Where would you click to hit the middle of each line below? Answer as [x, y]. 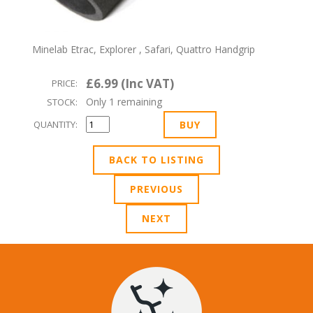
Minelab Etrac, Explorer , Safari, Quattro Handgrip [144, 50]
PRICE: [65, 83]
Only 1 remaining [124, 102]
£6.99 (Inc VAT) [130, 84]
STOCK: [62, 102]
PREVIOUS [156, 189]
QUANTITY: [56, 125]
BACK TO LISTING [156, 160]
